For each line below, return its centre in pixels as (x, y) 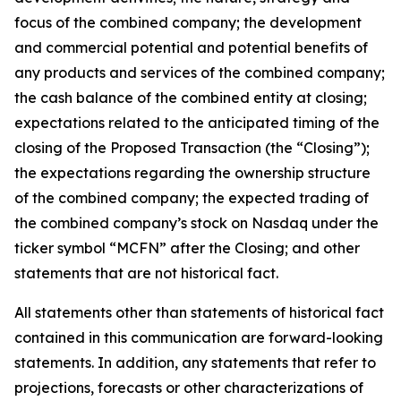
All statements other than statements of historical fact (199, 312)
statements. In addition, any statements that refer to (195, 363)
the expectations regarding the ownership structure (192, 173)
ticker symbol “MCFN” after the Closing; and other (187, 248)
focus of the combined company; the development (188, 22)
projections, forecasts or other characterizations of (189, 388)
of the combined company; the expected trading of (192, 198)
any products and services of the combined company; (200, 73)
